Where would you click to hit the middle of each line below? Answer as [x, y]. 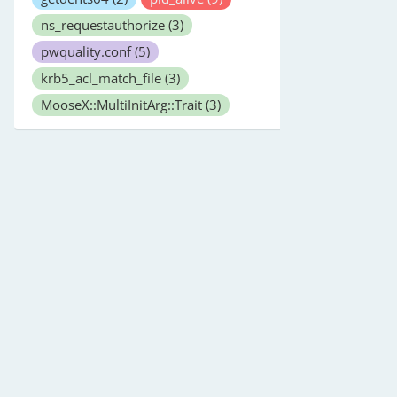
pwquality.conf [88, 51]
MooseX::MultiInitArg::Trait [123, 105]
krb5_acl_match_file [103, 78]
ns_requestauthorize [105, 25]
